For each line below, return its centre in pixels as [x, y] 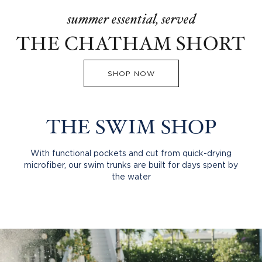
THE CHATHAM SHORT [131, 44]
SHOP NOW [131, 74]
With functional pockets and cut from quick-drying [131, 153]
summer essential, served [131, 19]
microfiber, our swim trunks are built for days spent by [131, 165]
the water [131, 177]
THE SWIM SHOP [131, 129]
